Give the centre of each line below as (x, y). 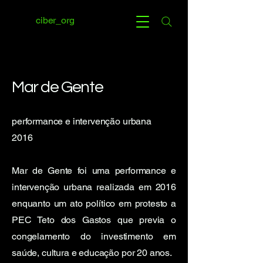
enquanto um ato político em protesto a (94, 203)
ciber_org (55, 20)
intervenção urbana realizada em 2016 (94, 187)
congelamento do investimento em (94, 236)
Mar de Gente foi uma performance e (94, 171)
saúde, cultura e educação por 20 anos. (92, 253)
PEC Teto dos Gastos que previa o (94, 220)
